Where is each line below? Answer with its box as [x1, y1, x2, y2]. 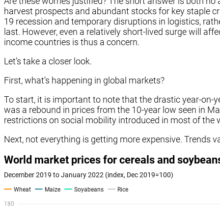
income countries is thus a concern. [4, 36, 139, 47]
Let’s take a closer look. [4, 55, 92, 66]
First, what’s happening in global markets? [4, 75, 165, 85]
